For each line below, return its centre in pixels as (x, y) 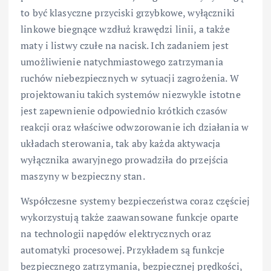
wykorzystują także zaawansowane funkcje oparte (130, 217)
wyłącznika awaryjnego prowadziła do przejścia (125, 159)
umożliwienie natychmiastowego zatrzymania (122, 61)
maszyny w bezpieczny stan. (83, 176)
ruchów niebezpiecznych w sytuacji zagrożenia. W (130, 78)
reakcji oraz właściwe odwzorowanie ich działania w (135, 127)
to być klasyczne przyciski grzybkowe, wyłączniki (128, 12)
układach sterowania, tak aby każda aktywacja (121, 143)
